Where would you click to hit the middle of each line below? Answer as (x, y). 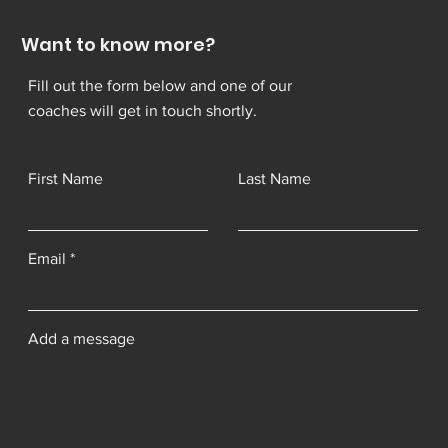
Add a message (81, 338)
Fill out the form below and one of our (160, 85)
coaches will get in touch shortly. (142, 110)
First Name (65, 178)
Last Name (274, 178)
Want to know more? (118, 44)
